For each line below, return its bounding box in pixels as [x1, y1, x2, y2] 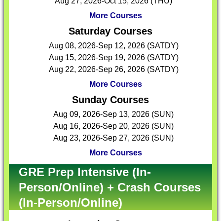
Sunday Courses [72, 94, 149, 105]
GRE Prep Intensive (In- [19, 165, 151, 179]
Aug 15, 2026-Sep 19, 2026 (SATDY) [48, 53, 179, 62]
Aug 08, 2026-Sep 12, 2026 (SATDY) [48, 41, 179, 50]
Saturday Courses [69, 26, 152, 37]
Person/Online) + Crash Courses [19, 181, 201, 194]
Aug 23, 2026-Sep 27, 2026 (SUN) [53, 134, 174, 142]
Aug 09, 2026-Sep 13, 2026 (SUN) [53, 110, 174, 118]
